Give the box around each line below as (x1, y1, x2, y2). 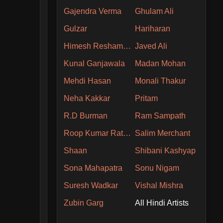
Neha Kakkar (64, 94, 111, 103)
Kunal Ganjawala (64, 59, 125, 68)
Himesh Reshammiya (123, 41, 131, 50)
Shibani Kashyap (134, 146, 196, 155)
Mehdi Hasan (64, 76, 111, 85)
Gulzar (64, 24, 88, 33)
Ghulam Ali (134, 6, 174, 15)
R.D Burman (64, 111, 108, 120)
